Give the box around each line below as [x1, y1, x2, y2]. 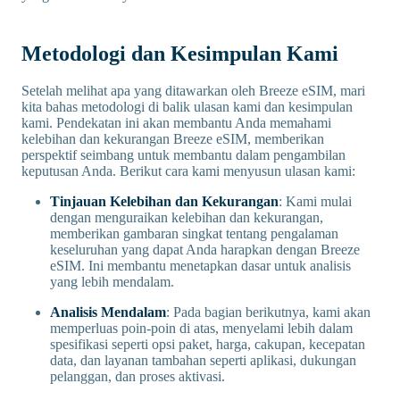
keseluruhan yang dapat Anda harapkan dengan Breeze [50, 242, 360, 258]
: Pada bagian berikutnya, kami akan [166, 304, 371, 321]
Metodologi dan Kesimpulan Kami [21, 42, 338, 66]
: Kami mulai [279, 194, 352, 210]
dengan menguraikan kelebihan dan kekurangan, [50, 210, 323, 226]
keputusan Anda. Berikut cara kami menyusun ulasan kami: [21, 163, 355, 179]
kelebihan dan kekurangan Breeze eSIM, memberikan [21, 131, 324, 147]
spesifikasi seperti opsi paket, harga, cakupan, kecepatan [50, 337, 365, 353]
